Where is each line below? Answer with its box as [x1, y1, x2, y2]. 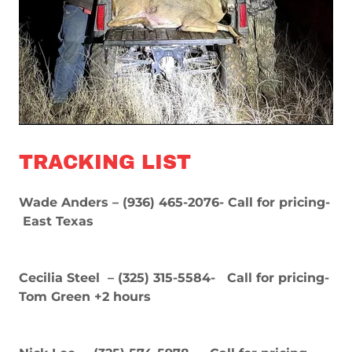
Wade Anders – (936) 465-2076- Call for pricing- [19, 194, 330, 210]
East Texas [19, 213, 93, 229]
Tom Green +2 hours [19, 288, 151, 304]
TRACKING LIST [19, 151, 191, 173]
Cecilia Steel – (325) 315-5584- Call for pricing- [19, 269, 329, 285]
